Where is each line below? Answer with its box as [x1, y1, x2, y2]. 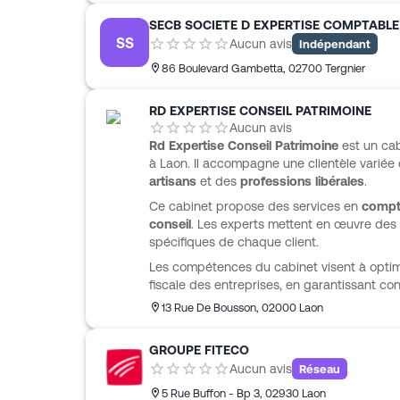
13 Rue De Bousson [162, 301, 256, 314]
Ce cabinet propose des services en [149, 199, 362, 213]
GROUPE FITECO [149, 343, 249, 357]
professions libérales [240, 174, 364, 188]
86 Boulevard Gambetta [162, 62, 283, 75]
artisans [149, 174, 196, 188]
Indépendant [299, 37, 371, 51]
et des [196, 174, 240, 188]
